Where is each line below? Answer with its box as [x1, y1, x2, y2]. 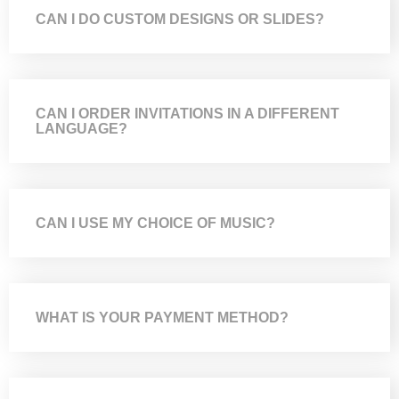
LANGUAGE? [36, 121, 127, 136]
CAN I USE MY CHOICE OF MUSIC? [36, 216, 275, 231]
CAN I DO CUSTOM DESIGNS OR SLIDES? [36, 12, 324, 27]
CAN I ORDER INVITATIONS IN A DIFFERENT [36, 106, 339, 121]
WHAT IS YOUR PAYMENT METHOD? [36, 310, 289, 325]
